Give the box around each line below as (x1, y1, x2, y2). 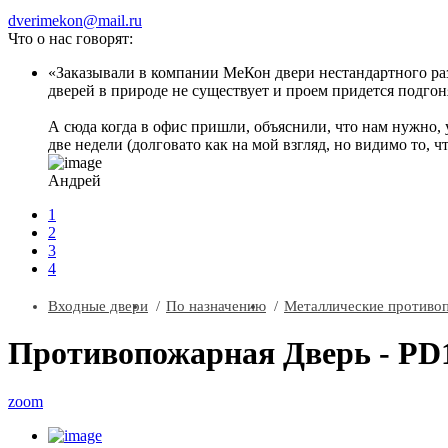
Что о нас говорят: (8, 29, 133, 47)
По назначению (166, 297, 266, 314)
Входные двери (48, 297, 148, 314)
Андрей (48, 171, 101, 189)
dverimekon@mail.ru (8, 11, 142, 29)
